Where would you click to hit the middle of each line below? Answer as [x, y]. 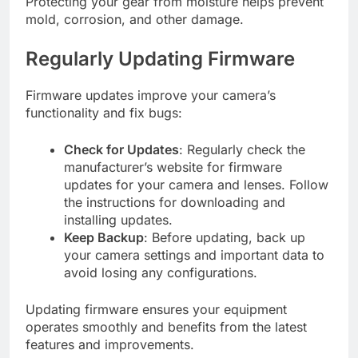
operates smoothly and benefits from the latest [166, 326]
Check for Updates [121, 149]
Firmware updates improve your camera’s [151, 95]
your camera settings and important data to [194, 255]
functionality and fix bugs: [104, 112]
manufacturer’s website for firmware [173, 167]
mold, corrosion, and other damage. [135, 20]
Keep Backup [104, 237]
